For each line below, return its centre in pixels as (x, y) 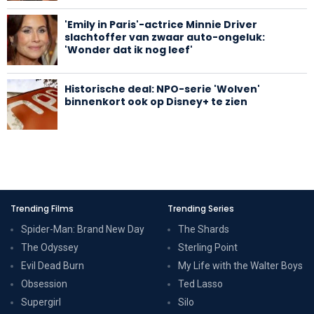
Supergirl (41, 302)
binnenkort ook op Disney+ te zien (156, 101)
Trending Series (201, 208)
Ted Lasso (200, 284)
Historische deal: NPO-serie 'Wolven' (162, 89)
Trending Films (42, 208)
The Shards (204, 229)
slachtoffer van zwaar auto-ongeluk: (165, 37)
